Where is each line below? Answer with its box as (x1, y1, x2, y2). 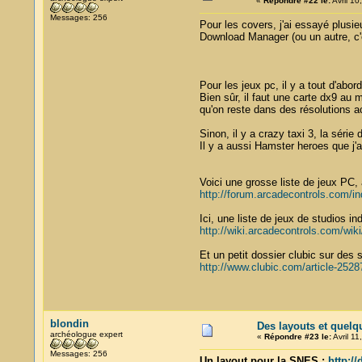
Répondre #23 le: (263, 332, 331, 341)
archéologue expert (49, 330, 123, 339)
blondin (49, 318, 89, 330)
